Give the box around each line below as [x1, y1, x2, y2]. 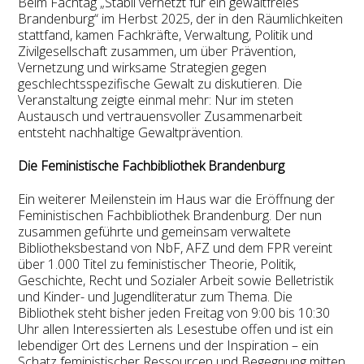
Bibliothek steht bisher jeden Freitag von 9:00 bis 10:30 [18, 304, 331, 323]
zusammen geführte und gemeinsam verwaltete [18, 223, 292, 241]
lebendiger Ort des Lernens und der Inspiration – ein [18, 336, 319, 355]
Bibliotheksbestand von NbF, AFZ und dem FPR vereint [18, 239, 333, 258]
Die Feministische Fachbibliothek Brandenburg [18, 157, 285, 175]
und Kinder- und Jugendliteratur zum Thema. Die [18, 288, 293, 306]
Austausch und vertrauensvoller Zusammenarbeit [18, 107, 303, 126]
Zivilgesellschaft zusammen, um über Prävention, [18, 42, 297, 61]
